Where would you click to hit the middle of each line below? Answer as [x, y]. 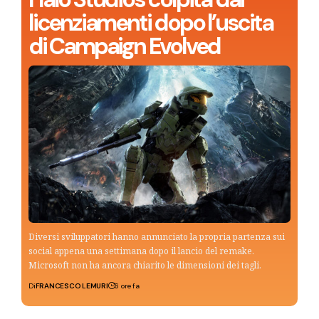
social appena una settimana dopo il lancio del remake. [141, 251]
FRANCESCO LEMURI [72, 286]
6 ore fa [127, 286]
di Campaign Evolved [125, 46]
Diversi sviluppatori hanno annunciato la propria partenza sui [157, 236]
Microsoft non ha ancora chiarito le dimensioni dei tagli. [145, 265]
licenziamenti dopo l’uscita [151, 22]
